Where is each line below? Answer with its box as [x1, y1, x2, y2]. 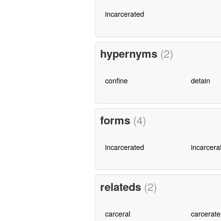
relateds [100, 178, 144, 194]
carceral [105, 208, 130, 219]
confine [105, 75, 128, 86]
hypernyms [100, 45, 160, 62]
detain [190, 75, 210, 86]
